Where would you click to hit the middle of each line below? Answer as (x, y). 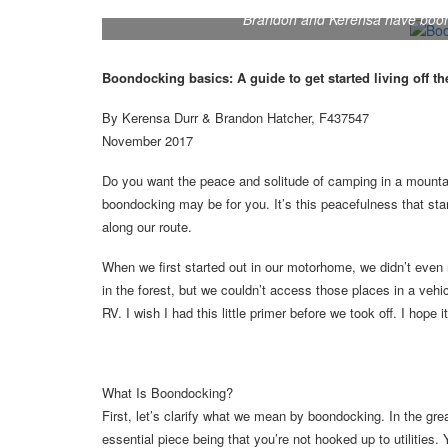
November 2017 (147, 141)
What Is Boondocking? (167, 393)
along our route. (147, 227)
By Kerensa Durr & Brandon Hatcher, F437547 (235, 118)
